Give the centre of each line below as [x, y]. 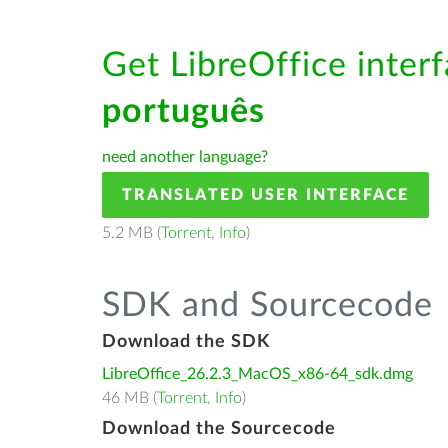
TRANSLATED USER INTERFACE [265, 195]
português [183, 112]
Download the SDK [186, 342]
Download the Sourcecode [219, 429]
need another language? [185, 157]
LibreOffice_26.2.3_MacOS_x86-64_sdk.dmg [257, 374]
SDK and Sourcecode [267, 306]
